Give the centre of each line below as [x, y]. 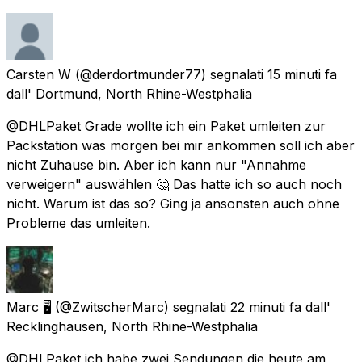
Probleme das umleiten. [78, 223]
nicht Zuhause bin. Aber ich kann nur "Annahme [156, 164]
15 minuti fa [302, 74]
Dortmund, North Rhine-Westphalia [144, 93]
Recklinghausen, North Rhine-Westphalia [132, 326]
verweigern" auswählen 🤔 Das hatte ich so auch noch [174, 184]
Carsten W [39, 74]
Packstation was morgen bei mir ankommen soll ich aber [181, 145]
